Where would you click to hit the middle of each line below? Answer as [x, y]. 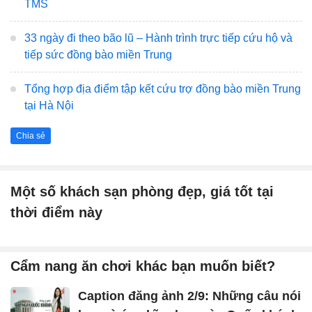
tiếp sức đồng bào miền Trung [98, 54]
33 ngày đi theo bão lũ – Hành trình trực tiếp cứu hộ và [158, 38]
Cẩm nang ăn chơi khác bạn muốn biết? [143, 266]
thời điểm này [56, 212]
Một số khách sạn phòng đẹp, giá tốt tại [142, 191]
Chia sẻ [31, 135]
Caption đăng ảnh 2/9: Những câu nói [189, 296]
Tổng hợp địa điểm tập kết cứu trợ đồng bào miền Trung [163, 88]
